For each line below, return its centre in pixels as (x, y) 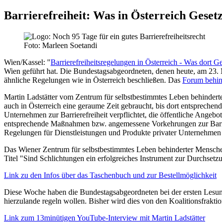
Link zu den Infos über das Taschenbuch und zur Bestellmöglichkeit (110, 175)
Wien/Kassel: (26, 62)
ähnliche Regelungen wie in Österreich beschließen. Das (93, 80)
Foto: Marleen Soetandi (60, 46)
